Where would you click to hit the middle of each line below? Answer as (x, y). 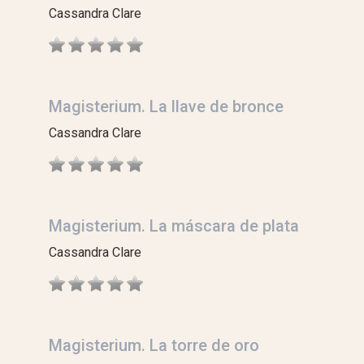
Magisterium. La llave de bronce (166, 107)
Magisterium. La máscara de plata (174, 226)
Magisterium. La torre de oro (154, 346)
